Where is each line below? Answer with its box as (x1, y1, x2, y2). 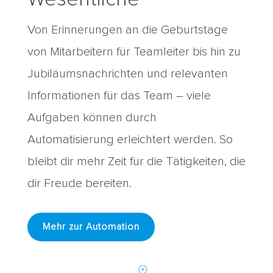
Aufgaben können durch (27, 112, 157, 124)
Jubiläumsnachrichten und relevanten (27, 68, 228, 80)
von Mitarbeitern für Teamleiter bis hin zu (27, 46, 241, 58)
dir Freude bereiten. (27, 177, 132, 190)
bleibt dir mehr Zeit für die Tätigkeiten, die (27, 155, 246, 168)
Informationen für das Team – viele (27, 90, 211, 102)
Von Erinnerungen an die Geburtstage (27, 24, 228, 37)
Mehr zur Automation (42, 222, 140, 232)
